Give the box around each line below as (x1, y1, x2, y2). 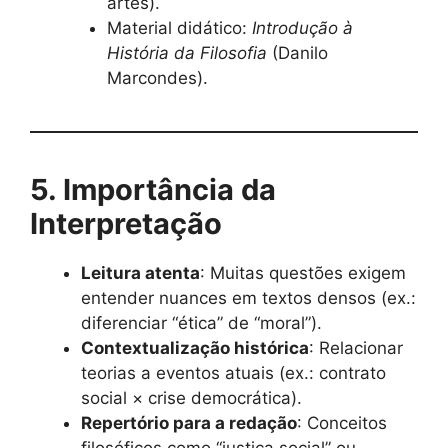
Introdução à (251, 18, 353, 39)
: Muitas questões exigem (200, 263, 406, 284)
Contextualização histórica (81, 338, 309, 359)
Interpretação (30, 206, 222, 242)
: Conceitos (297, 413, 387, 434)
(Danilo (266, 43, 328, 64)
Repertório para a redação (81, 413, 297, 434)
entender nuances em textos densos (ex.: (81, 288, 416, 309)
